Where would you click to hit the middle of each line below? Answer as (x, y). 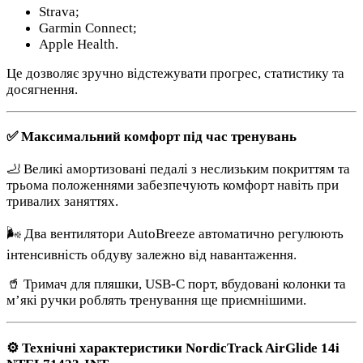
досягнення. (42, 90)
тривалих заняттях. (62, 201)
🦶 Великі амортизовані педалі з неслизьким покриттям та (178, 169)
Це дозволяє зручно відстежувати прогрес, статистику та (175, 74)
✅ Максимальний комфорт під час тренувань (152, 137)
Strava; (59, 12)
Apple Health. (79, 45)
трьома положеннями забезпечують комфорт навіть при (173, 185)
